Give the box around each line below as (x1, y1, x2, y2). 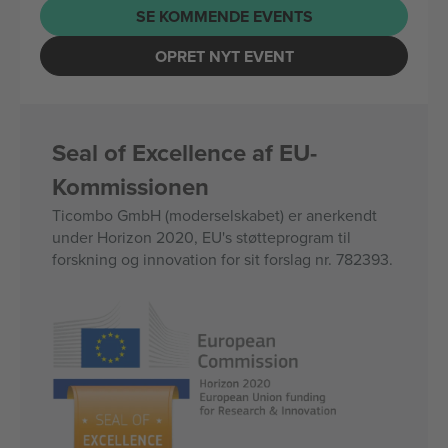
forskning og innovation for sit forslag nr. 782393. (52, 248, 393, 270)
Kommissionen (52, 169, 209, 204)
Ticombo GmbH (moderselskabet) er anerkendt (52, 204, 377, 226)
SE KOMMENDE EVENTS (135, 4, 313, 28)
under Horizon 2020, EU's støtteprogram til (52, 226, 351, 248)
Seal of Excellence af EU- (52, 135, 317, 170)
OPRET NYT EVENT (154, 44, 294, 68)
